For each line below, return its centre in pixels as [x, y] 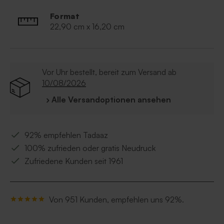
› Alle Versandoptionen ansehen [108, 100]
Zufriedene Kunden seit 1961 [74, 161]
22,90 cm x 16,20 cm [87, 27]
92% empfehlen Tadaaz [66, 135]
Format [65, 16]
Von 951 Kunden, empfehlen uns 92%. [116, 200]
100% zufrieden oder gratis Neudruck [90, 148]
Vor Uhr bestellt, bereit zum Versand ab [109, 72]
